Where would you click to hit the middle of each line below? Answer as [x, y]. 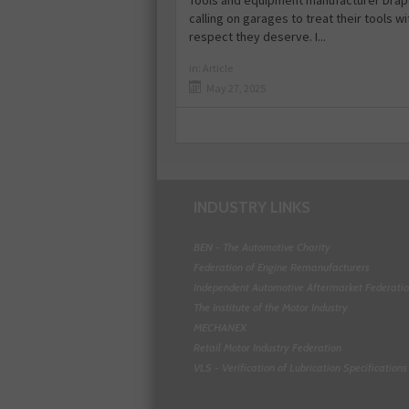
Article [218, 68]
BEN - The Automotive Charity [262, 247]
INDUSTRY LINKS [252, 208]
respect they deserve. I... [257, 37]
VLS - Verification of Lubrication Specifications [300, 368]
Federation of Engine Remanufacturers [282, 267]
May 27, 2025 [236, 89]
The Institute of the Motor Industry [271, 308]
